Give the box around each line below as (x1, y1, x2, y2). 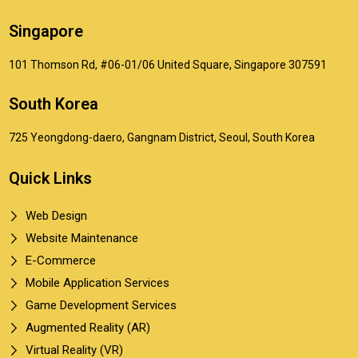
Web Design (25, 208, 87, 223)
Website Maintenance (25, 230, 138, 245)
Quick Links (9, 168, 92, 188)
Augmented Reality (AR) (25, 320, 150, 335)
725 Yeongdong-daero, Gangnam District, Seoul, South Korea (9, 130, 315, 144)
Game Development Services (25, 297, 177, 312)
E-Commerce (25, 253, 96, 268)
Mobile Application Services (25, 275, 169, 290)
